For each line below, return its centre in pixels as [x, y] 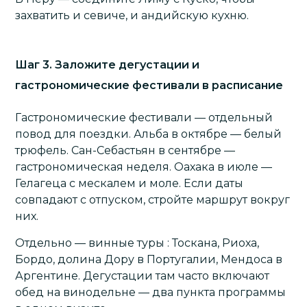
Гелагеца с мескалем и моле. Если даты [130, 183]
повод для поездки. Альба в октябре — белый [149, 134]
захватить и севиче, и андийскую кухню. [132, 15]
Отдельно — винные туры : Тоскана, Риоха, [137, 243]
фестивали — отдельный [200, 117]
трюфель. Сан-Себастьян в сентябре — [125, 150]
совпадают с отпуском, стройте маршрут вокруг [153, 199]
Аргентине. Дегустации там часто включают [143, 275]
